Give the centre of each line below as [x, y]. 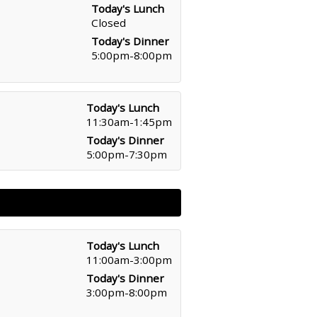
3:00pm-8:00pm [127, 292]
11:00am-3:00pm [129, 260]
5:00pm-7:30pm [127, 154]
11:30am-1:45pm [129, 122]
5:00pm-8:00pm [132, 55]
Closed [109, 23]
